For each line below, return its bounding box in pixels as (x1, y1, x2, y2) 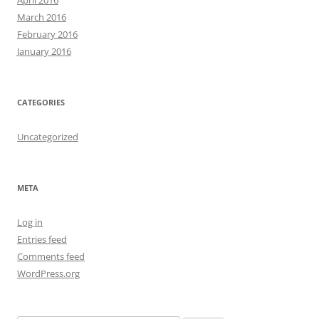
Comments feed (17, 249, 85, 263)
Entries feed (17, 232, 67, 246)
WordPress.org (17, 266, 80, 280)
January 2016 (17, 44, 71, 58)
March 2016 (17, 10, 66, 23)
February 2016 (17, 27, 78, 41)
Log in (17, 215, 43, 229)
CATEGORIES (17, 96, 65, 108)
